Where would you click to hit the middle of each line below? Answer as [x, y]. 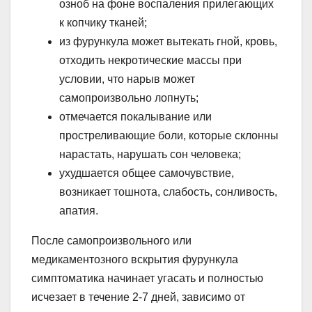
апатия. [79, 210]
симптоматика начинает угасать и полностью [147, 278]
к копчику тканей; [103, 22]
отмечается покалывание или [135, 116]
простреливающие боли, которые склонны [169, 135]
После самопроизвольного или [111, 240]
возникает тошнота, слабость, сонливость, [168, 192]
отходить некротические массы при [150, 60]
